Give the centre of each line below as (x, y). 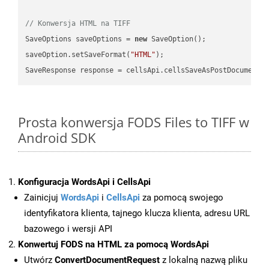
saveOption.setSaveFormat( (78, 54)
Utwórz (39, 260)
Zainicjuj (42, 198)
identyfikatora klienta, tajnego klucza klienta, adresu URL (137, 213)
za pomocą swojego (182, 198)
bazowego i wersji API (68, 229)
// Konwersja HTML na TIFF (78, 23)
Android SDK (57, 138)
